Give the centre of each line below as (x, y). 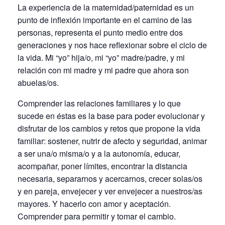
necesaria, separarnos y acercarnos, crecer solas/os (110, 178)
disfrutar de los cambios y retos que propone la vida (109, 128)
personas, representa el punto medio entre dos (100, 32)
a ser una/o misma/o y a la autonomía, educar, (99, 153)
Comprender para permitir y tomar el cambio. (97, 216)
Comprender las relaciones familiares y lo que (99, 103)
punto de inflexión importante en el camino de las (105, 20)
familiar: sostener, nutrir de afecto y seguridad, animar (112, 141)
